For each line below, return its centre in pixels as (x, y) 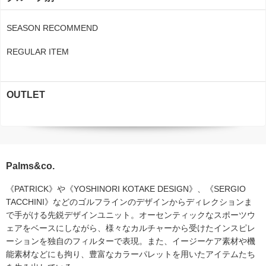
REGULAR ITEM (38, 51)
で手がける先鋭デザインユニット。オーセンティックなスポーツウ (131, 215)
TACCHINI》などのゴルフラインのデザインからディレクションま (129, 202)
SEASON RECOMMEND (52, 28)
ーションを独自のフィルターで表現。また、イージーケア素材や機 (131, 241)
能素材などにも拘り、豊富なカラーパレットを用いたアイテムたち (131, 254)
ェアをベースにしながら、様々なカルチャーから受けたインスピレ (131, 228)
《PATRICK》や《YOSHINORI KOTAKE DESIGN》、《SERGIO (126, 189)
